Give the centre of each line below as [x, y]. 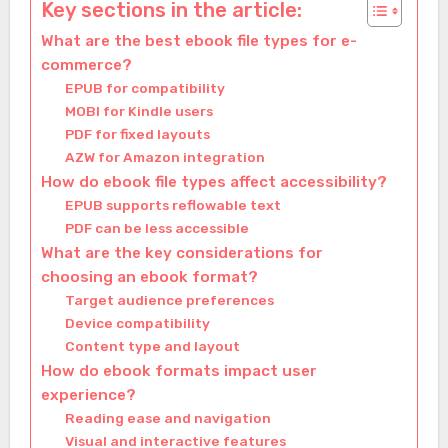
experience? [88, 395]
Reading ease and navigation [167, 418]
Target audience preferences [169, 300]
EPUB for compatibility [144, 88]
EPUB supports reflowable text [172, 205]
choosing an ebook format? [149, 277]
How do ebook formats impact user [178, 371]
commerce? [86, 65]
